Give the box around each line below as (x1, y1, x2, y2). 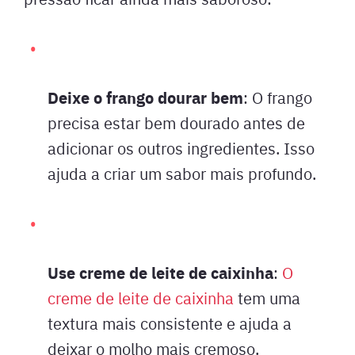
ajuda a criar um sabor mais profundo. (48, 162, 316, 184)
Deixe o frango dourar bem (48, 85, 243, 109)
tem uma (234, 286, 300, 308)
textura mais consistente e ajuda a (48, 311, 292, 334)
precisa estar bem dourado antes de (48, 111, 305, 133)
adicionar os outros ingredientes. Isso (48, 136, 315, 158)
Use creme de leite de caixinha (48, 260, 273, 284)
